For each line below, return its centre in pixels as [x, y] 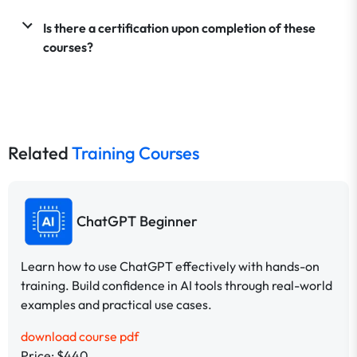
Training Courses [135, 153]
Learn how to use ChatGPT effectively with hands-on [170, 266]
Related [40, 153]
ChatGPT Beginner [137, 222]
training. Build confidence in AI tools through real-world [177, 285]
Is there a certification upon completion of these [180, 27]
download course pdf [80, 336]
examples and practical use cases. [116, 304]
